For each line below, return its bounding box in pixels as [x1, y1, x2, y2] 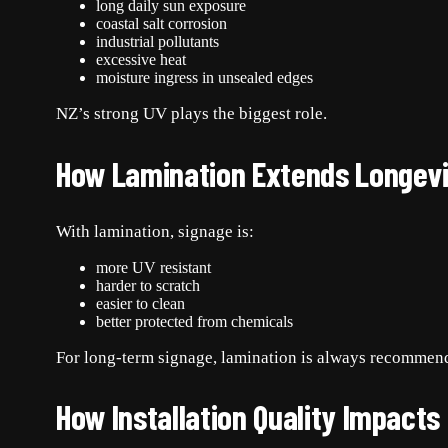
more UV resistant [96, 258, 211, 276]
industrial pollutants [96, 33, 219, 51]
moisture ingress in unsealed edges [96, 69, 313, 87]
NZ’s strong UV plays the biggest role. [56, 104, 327, 124]
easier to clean [96, 294, 185, 312]
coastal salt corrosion [96, 15, 227, 33]
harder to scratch [96, 276, 200, 294]
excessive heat [96, 51, 186, 69]
